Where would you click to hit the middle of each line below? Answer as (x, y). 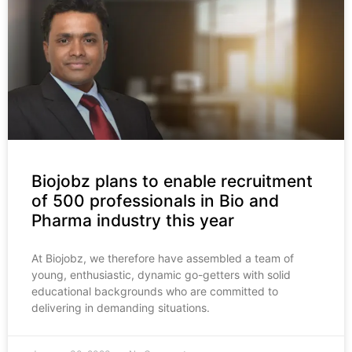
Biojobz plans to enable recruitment (172, 181)
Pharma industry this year (133, 221)
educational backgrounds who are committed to (155, 291)
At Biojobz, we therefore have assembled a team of (163, 258)
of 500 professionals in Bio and (155, 201)
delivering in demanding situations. (121, 308)
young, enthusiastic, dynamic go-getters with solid (161, 275)
